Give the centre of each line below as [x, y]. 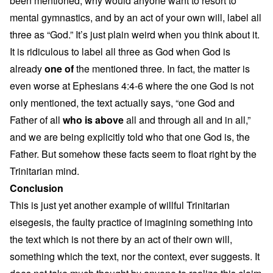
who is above [93, 120]
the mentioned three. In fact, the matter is [162, 69]
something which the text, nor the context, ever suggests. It [135, 256]
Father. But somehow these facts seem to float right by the [133, 154]
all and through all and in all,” [187, 120]
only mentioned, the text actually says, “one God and [122, 103]
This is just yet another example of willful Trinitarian [120, 205]
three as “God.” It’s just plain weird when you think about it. [135, 34]
